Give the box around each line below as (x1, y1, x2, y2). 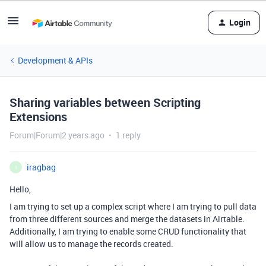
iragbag (27, 161, 56, 173)
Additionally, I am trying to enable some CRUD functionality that (9, 226, 246, 237)
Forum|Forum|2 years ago (9, 129, 104, 141)
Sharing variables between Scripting (9, 94, 201, 110)
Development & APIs (18, 55, 93, 66)
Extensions (9, 109, 67, 125)
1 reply (116, 129, 141, 141)
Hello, (9, 183, 33, 195)
